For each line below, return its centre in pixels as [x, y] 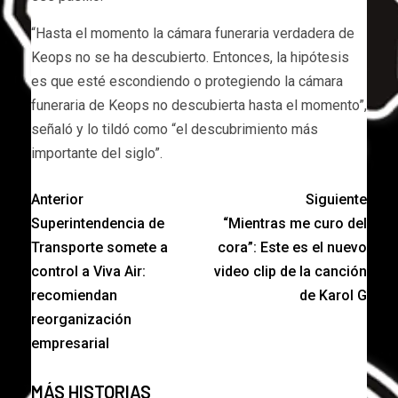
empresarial [70, 343]
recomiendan [74, 295]
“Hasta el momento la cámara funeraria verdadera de [193, 33]
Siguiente [336, 199]
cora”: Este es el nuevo [292, 247]
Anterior [57, 199]
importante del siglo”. [97, 153]
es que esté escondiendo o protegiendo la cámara [187, 81]
